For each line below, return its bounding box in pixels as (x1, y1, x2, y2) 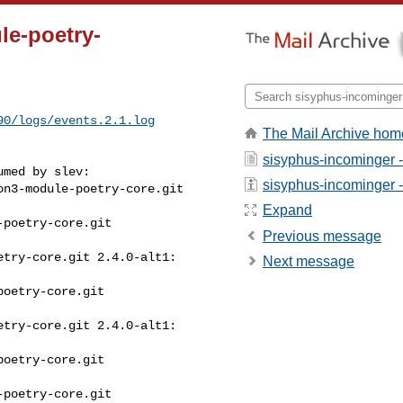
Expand (263, 202, 312, 219)
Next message (263, 254, 354, 270)
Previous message (263, 228, 381, 244)
